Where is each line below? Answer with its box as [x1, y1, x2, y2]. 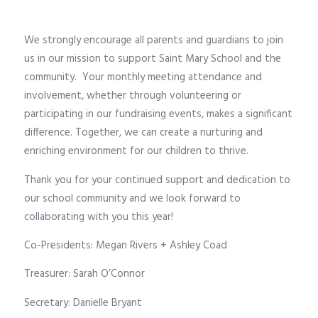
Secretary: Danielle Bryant [24, 294, 142, 312]
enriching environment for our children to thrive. [24, 143, 248, 160]
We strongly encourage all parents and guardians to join [24, 32, 283, 50]
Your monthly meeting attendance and [82, 69, 262, 87]
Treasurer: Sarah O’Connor [24, 265, 145, 283]
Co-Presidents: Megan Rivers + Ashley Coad [24, 237, 227, 254]
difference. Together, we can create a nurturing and [24, 124, 263, 142]
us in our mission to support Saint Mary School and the [24, 50, 281, 68]
